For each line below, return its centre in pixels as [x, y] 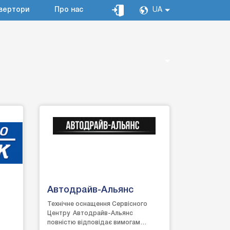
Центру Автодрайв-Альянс [90, 213]
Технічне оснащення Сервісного [97, 204]
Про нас [69, 10]
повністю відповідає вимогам [93, 223]
